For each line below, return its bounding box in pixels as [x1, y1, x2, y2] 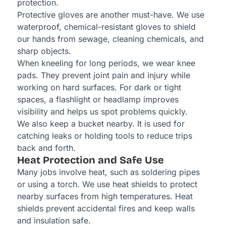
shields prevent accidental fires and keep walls [17, 203, 195, 214]
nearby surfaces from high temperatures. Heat [17, 191, 193, 202]
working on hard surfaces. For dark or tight [17, 82, 181, 93]
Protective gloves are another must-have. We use [17, 10, 204, 20]
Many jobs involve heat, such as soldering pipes [17, 167, 200, 178]
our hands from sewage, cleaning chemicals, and [17, 34, 204, 44]
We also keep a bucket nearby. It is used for [17, 119, 185, 129]
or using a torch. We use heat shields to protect [17, 179, 197, 190]
